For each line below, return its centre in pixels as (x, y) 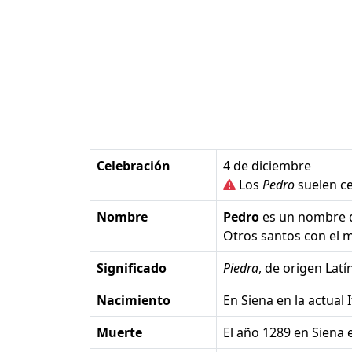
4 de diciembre (267, 166)
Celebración (134, 166)
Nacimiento (134, 301)
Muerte (119, 333)
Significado (132, 268)
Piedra (241, 268)
